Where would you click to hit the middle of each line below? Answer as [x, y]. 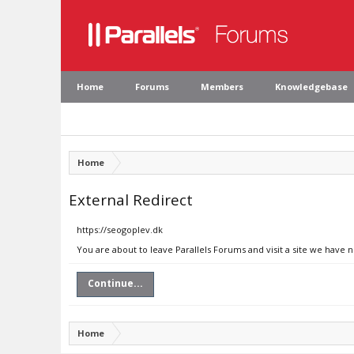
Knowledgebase [311, 87]
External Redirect [131, 200]
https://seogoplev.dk [120, 230]
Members [222, 87]
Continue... [115, 283]
